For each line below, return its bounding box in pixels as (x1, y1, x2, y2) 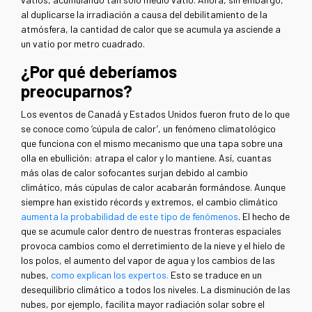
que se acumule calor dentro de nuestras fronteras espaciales (21, 225, 281, 237)
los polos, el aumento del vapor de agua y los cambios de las (21, 254, 275, 267)
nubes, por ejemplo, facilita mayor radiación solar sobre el (21, 298, 265, 311)
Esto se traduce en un (169, 269, 262, 281)
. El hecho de (238, 210, 290, 223)
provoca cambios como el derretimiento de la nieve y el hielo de (21, 240, 285, 252)
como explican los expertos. (51, 269, 169, 281)
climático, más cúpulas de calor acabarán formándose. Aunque (21, 181, 286, 194)
